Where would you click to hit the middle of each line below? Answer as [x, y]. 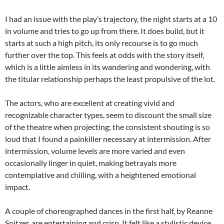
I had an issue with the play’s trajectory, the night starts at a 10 [111, 19]
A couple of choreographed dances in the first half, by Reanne [109, 211]
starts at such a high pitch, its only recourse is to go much [101, 43]
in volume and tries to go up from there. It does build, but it [105, 31]
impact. [17, 187]
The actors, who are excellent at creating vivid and [90, 103]
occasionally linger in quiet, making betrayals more [91, 163]
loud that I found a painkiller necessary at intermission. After [108, 139]
